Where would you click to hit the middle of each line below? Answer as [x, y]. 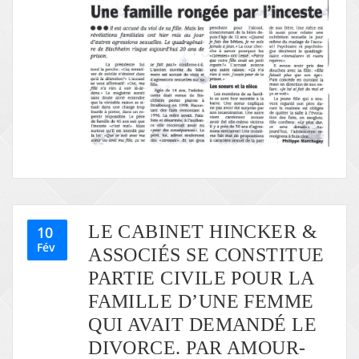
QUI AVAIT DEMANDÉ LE [203, 325]
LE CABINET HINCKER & [203, 232]
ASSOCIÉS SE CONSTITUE [206, 255]
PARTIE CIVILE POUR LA [201, 278]
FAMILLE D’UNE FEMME [201, 301]
